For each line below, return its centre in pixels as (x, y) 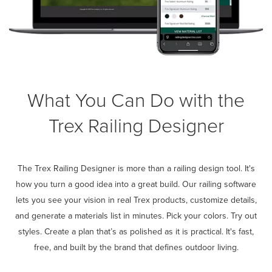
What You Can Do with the (136, 100)
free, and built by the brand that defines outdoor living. (136, 247)
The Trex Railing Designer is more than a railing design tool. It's (136, 168)
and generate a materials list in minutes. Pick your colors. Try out (136, 216)
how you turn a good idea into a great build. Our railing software (136, 184)
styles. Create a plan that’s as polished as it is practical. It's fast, (136, 232)
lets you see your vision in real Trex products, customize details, (136, 200)
